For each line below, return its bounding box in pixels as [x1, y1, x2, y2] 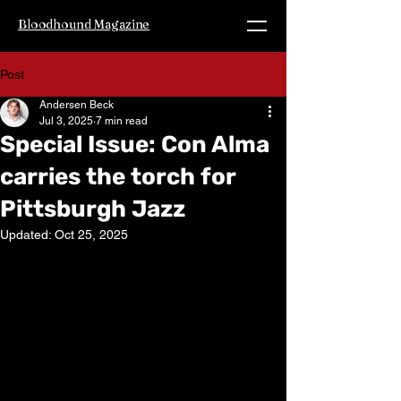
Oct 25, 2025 [55, 227, 128, 242]
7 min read [96, 115, 148, 127]
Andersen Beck [39, 98, 114, 111]
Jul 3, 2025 [39, 115, 93, 127]
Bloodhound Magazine [18, 16, 150, 32]
